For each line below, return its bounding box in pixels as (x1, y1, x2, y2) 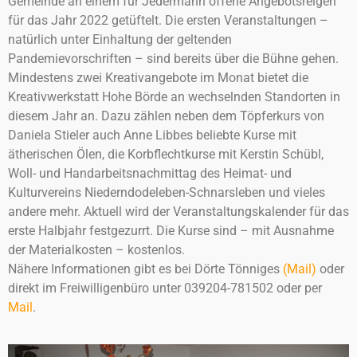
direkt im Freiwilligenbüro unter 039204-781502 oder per (8, 280, 322, 296)
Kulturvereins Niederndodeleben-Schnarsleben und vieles (8, 185, 325, 200)
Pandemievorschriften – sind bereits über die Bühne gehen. (8, 51, 339, 66)
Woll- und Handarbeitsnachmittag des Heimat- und (8, 166, 292, 181)
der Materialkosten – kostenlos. (8, 242, 185, 257)
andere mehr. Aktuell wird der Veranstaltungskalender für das (8, 204, 349, 219)
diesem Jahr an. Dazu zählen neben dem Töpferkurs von (8, 108, 324, 124)
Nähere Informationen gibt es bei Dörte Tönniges (8, 261, 283, 277)
